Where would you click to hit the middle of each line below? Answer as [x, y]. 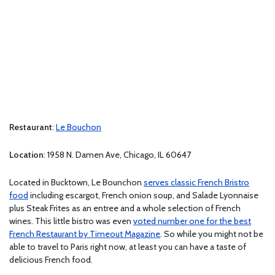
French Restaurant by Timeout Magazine [85, 234]
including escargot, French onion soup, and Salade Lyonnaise [143, 195]
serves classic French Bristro [196, 182]
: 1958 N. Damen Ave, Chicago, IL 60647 [117, 154]
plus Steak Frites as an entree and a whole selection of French [125, 208]
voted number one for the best [192, 221]
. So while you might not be [212, 234]
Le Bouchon [79, 127]
